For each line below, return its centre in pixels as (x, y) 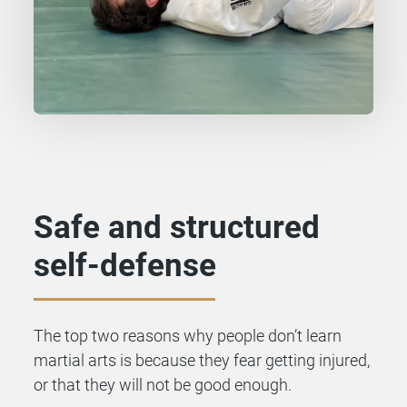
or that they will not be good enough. (163, 385)
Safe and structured (177, 227)
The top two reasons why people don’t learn (188, 336)
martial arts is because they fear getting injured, (202, 361)
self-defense (125, 265)
